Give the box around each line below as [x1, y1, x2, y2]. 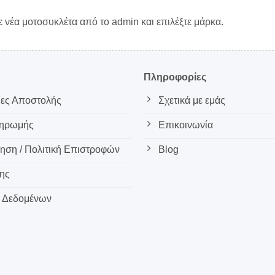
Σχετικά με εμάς [158, 95, 225, 106]
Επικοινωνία [158, 119, 213, 130]
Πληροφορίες [143, 72, 206, 82]
